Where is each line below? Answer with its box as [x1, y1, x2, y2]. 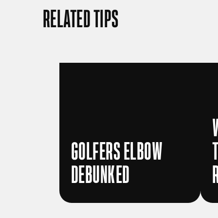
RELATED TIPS [43, 7, 119, 33]
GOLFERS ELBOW [71, 139, 163, 165]
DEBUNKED [71, 163, 130, 189]
